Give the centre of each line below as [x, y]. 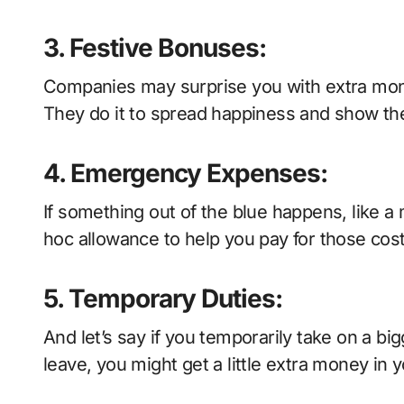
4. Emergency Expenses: [185, 173]
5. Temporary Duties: [163, 298]
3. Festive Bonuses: [155, 48]
